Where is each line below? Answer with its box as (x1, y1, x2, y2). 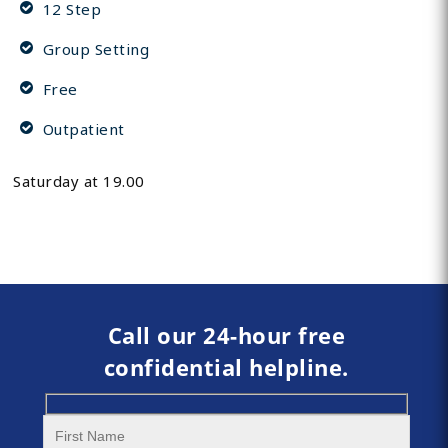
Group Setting (42, 39, 150, 60)
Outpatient (42, 119, 125, 140)
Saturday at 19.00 (13, 171, 145, 192)
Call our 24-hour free (107, 320, 346, 351)
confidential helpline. (103, 352, 349, 383)
